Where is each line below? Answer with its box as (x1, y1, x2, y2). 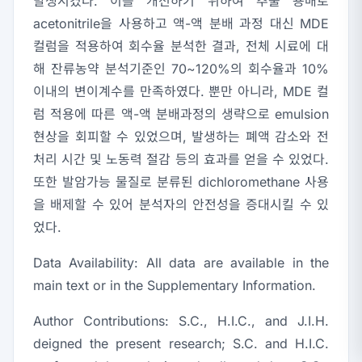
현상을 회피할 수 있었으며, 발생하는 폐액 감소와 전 (33, 128, 329, 145)
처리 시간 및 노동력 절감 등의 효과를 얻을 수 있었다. (33, 151, 329, 168)
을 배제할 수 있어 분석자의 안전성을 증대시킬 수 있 (33, 196, 329, 213)
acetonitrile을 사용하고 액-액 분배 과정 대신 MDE (33, 15, 329, 32)
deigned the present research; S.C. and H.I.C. (33, 335, 329, 352)
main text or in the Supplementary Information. (33, 277, 316, 294)
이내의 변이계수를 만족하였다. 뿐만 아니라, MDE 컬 (33, 83, 329, 100)
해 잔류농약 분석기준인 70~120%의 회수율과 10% (33, 61, 329, 78)
